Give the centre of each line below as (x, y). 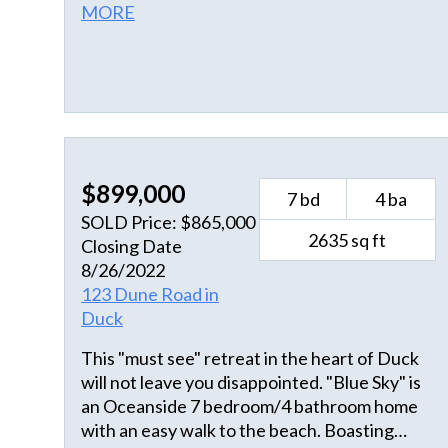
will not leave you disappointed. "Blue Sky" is (203, 382)
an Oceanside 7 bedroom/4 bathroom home (249, 406)
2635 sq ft (347, 240)
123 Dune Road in (150, 294)
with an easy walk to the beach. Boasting (202, 430)
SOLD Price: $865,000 (168, 222)
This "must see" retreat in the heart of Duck (250, 358)
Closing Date (131, 246)
